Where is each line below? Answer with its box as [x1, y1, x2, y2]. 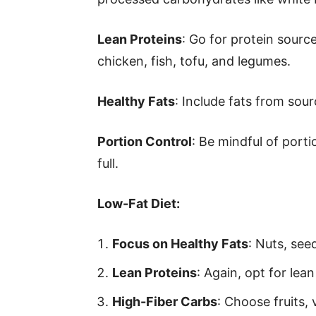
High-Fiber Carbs [112, 294, 217, 309]
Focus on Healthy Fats [112, 236, 248, 251]
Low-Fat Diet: [97, 196, 180, 211]
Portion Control [97, 134, 192, 149]
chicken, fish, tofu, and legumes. [97, 54, 291, 68]
